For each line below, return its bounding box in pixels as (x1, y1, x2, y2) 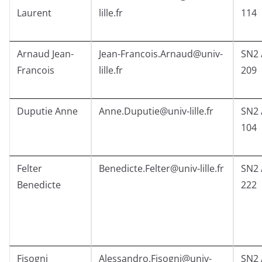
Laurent (17, 6, 51, 20)
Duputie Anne (17, 105, 78, 118)
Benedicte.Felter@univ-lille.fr (99, 162, 224, 175)
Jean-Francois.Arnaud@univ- (99, 47, 223, 61)
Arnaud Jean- (17, 47, 74, 61)
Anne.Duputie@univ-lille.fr (99, 105, 213, 118)
